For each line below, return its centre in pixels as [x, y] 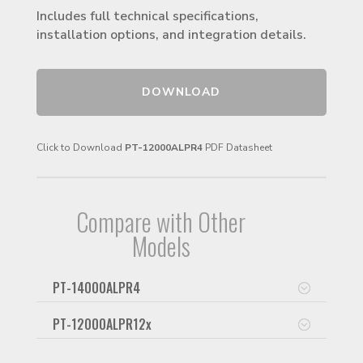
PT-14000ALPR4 [96, 288]
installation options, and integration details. [171, 34]
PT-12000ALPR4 [163, 148]
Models [161, 246]
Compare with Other [161, 222]
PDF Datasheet [237, 148]
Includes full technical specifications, [147, 16]
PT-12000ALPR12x [102, 324]
